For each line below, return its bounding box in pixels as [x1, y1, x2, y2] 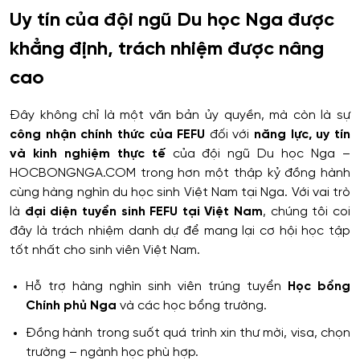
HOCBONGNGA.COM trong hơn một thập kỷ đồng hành [10, 166, 350, 181]
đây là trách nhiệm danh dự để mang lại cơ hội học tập [10, 224, 350, 239]
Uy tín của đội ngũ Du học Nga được [10, 10, 334, 31]
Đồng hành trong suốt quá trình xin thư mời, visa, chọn [26, 326, 350, 341]
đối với [205, 128, 255, 142]
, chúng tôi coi [263, 205, 351, 219]
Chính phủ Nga [26, 299, 117, 313]
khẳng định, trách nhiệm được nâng [10, 39, 324, 60]
